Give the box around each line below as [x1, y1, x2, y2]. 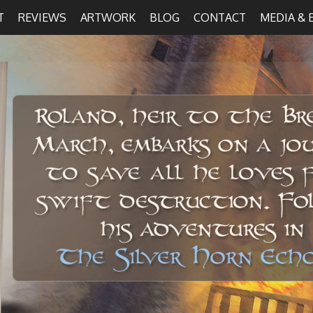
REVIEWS [18, 10, 66, 24]
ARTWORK [80, 10, 136, 24]
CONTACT [194, 10, 246, 24]
